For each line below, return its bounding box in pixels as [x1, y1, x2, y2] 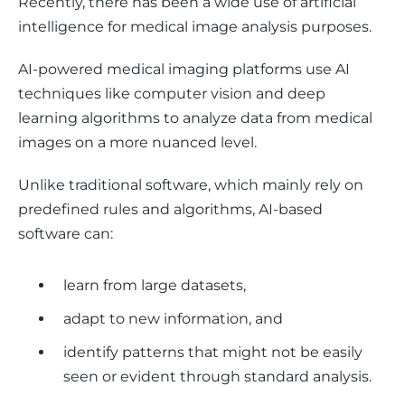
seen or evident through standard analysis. [63, 368, 372, 385]
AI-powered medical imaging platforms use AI [18, 61, 353, 78]
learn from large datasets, [63, 277, 246, 294]
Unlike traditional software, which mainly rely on [18, 176, 367, 193]
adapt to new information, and [63, 310, 283, 327]
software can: [18, 225, 113, 242]
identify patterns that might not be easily [63, 344, 363, 361]
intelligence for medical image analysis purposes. [18, 18, 375, 35]
